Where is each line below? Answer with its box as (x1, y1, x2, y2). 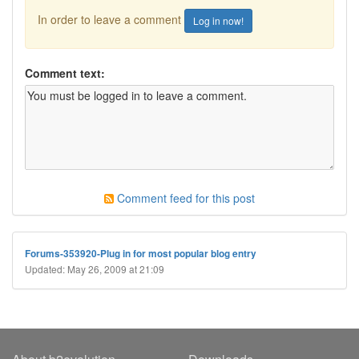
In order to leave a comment (38, 10, 184, 27)
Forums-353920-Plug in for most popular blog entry (25, 247, 256, 260)
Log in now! (193, 14, 244, 27)
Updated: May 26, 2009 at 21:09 (25, 262, 164, 276)
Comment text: (25, 65, 105, 81)
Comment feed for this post (114, 190, 255, 206)
